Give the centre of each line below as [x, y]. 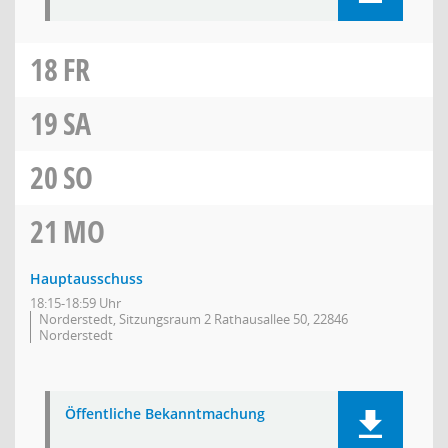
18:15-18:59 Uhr [75, 303]
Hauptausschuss [86, 278]
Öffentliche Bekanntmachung [165, 413]
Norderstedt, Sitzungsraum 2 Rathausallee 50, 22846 [193, 319]
